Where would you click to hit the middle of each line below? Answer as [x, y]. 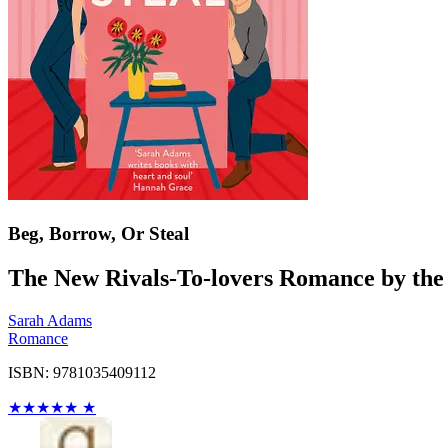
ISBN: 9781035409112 [82, 372]
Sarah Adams [50, 320]
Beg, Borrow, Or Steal [98, 233]
